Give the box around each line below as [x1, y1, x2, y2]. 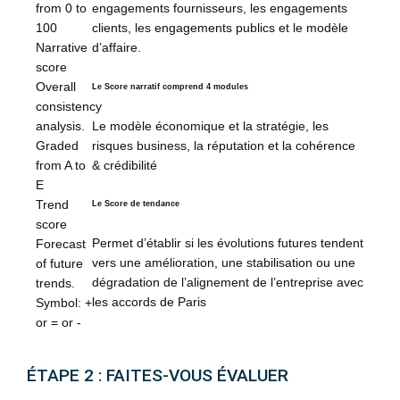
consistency [36, 99, 102, 114]
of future [36, 256, 83, 271]
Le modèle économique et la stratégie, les [92, 118, 329, 133]
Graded [36, 138, 79, 154]
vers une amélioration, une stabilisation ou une [92, 255, 356, 271]
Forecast [36, 237, 86, 252]
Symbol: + [36, 296, 92, 311]
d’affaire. [92, 39, 142, 54]
